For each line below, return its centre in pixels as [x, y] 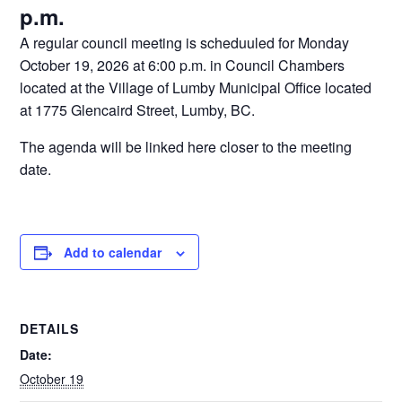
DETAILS [50, 328]
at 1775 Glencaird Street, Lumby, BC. [138, 110]
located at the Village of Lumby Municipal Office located [196, 87]
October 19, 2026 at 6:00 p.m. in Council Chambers [183, 65]
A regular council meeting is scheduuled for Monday [185, 43]
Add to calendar [113, 252]
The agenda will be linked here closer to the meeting [186, 147]
